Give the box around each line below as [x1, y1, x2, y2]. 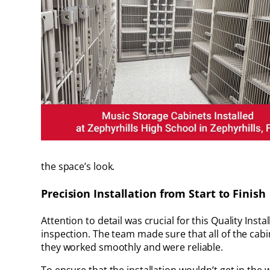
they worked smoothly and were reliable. [41, 240, 224, 254]
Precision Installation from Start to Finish [41, 186, 266, 201]
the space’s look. [41, 160, 115, 174]
